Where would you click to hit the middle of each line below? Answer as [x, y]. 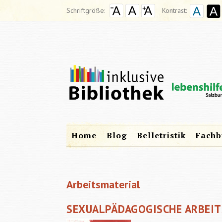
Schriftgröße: [86, 10]
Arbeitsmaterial [103, 184]
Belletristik [162, 136]
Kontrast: [175, 10]
